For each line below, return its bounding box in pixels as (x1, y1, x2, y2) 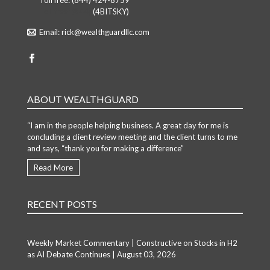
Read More (33, 162, 73, 172)
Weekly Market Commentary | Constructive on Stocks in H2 (27, 237, 237, 248)
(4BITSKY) (90, 7, 129, 17)
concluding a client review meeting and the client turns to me (27, 131, 237, 142)
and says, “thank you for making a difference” (27, 143, 184, 153)
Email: (39, 27, 61, 37)
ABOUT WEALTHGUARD (27, 93, 139, 105)
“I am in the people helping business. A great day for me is (27, 120, 228, 130)
